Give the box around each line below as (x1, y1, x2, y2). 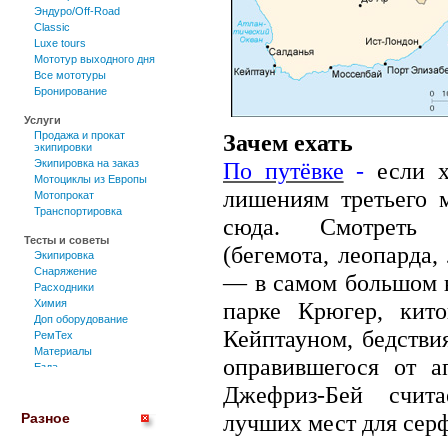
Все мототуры (34, 69, 106, 81)
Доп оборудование (34, 313, 128, 325)
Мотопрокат (34, 189, 94, 201)
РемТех (34, 329, 73, 341)
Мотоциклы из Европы (34, 173, 147, 185)
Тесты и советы (24, 234, 109, 246)
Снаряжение (34, 265, 97, 277)
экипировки (34, 141, 92, 153)
